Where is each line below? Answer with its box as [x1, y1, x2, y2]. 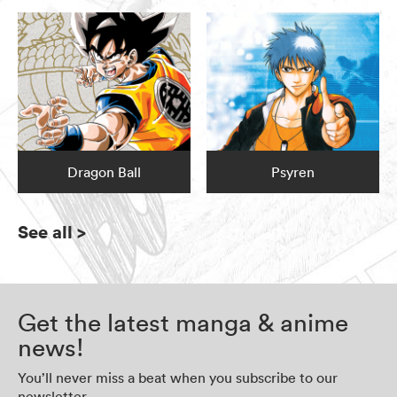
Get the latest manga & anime [18, 307, 348, 339]
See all [18, 220, 73, 245]
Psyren [271, 163, 315, 182]
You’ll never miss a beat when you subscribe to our [18, 369, 338, 387]
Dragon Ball [66, 163, 141, 182]
